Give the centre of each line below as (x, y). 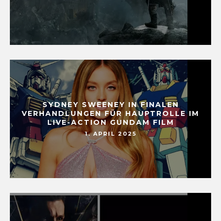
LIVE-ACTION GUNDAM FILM (110, 123)
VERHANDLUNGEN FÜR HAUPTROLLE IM (110, 114)
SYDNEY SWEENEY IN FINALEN (110, 105)
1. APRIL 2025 (110, 134)
